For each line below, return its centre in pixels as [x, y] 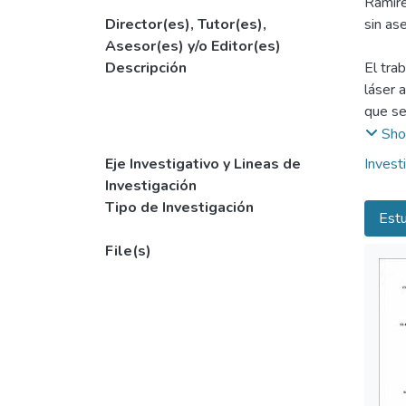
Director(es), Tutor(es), [186, 24]
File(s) [128, 251]
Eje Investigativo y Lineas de [203, 164]
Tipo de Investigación [179, 208]
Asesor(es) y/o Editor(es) [193, 46]
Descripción [146, 68]
